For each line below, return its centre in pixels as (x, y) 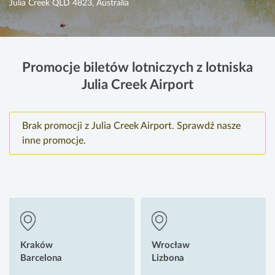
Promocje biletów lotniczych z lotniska (137, 68)
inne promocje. (54, 141)
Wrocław (171, 246)
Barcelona (41, 258)
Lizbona (168, 258)
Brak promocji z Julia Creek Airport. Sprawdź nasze (131, 126)
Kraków (37, 246)
